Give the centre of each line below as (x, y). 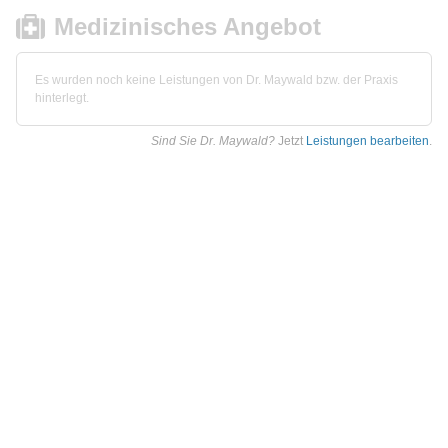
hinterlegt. (62, 97)
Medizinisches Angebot (188, 27)
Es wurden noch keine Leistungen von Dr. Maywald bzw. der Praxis (216, 79)
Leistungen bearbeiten (367, 140)
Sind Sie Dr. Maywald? (213, 140)
